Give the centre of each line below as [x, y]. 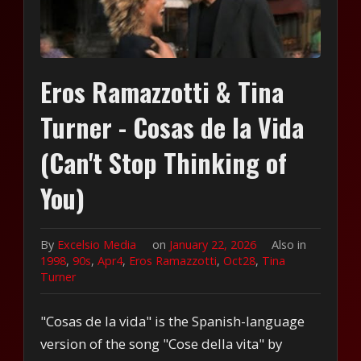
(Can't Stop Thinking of [164, 162]
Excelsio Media [97, 244]
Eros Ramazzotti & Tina [162, 91]
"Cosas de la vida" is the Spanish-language [173, 321]
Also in [288, 244]
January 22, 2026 [214, 244]
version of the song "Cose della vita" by [162, 343]
